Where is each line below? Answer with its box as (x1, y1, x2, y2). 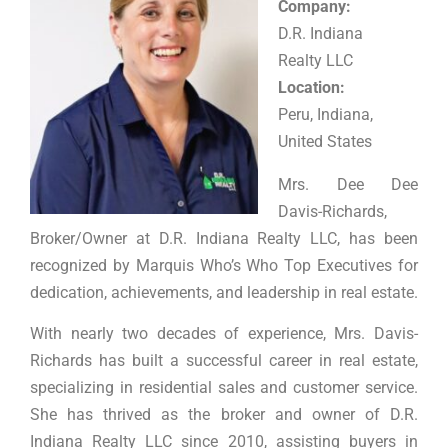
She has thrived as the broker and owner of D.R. (30, 404, 418, 424)
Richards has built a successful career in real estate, (30, 350, 418, 370)
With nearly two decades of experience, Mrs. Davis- (30, 323, 418, 343)
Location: (278, 77, 345, 97)
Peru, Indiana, (278, 104, 373, 124)
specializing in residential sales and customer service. (30, 377, 418, 397)
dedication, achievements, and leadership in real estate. (30, 282, 418, 302)
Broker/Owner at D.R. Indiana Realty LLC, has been (30, 228, 418, 248)
